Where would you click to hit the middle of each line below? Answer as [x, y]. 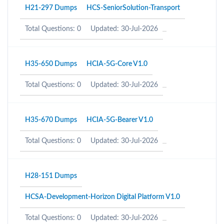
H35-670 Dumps [51, 120]
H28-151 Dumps [51, 176]
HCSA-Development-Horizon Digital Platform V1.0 [102, 197]
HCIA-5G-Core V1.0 [117, 64]
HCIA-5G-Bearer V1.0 [120, 120]
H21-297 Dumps [51, 8]
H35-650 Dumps [51, 64]
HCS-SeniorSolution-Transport [133, 8]
